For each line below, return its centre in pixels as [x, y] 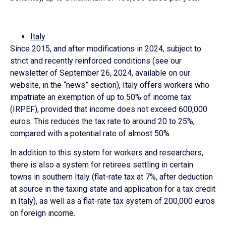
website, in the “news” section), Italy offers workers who [110, 85]
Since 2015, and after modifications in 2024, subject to [106, 48]
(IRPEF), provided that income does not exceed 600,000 [109, 109]
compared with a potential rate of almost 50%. [91, 133]
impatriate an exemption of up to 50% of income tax [101, 97]
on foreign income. [43, 213]
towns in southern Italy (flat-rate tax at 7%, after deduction [111, 177]
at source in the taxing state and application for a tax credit [113, 189]
